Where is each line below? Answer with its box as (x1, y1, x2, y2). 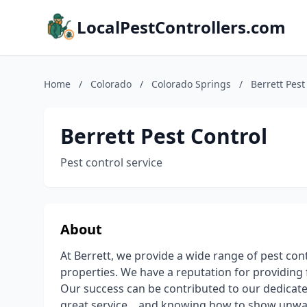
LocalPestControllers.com (77, 16, 286, 38)
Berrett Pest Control (60, 122, 267, 150)
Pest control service (60, 155, 162, 170)
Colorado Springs (151, 77, 231, 90)
